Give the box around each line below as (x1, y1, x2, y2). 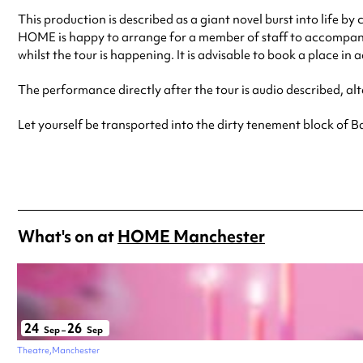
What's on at (18, 224, 117, 247)
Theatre (17, 344, 49, 356)
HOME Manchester (117, 224, 265, 247)
